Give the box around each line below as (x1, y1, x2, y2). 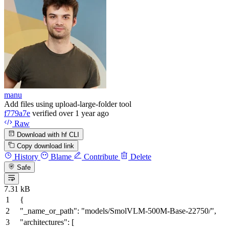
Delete (128, 152, 151, 161)
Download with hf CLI (15, 130, 80, 139)
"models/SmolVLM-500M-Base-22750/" (81, 206, 214, 215)
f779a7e (4, 109, 30, 118)
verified (32, 109, 57, 118)
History (12, 152, 38, 161)
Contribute (82, 152, 118, 161)
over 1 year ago (59, 109, 109, 118)
